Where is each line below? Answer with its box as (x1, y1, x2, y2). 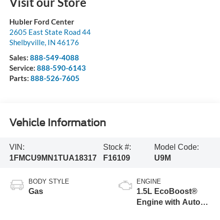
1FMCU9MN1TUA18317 (9, 154, 97, 163)
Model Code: (154, 143, 199, 152)
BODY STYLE (28, 178, 69, 186)
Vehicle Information (9, 117, 106, 129)
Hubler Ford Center (9, 17, 74, 26)
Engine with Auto (137, 198, 200, 207)
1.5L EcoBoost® (137, 187, 197, 196)
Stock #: (103, 143, 131, 152)
